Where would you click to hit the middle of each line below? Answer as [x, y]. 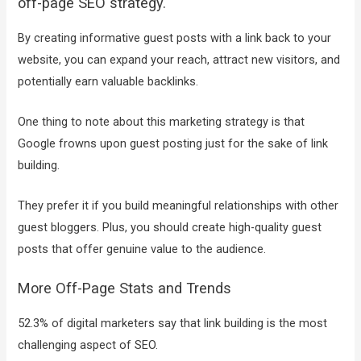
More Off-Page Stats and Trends [125, 288]
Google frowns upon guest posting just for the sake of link [173, 144]
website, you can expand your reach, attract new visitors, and [179, 59]
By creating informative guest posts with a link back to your [175, 37]
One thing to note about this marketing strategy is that [162, 122]
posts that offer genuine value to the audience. [142, 249]
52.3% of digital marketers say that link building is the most [173, 323]
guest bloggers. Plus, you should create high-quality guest [170, 228]
